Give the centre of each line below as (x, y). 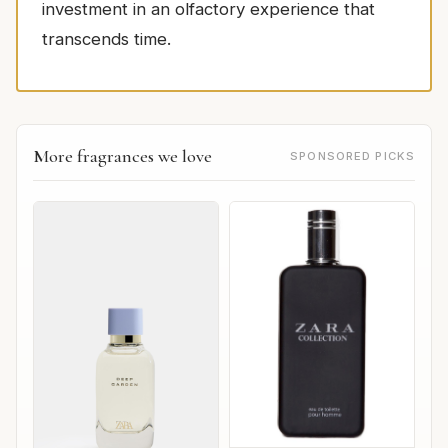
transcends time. (106, 38)
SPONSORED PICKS (352, 155)
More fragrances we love (122, 155)
